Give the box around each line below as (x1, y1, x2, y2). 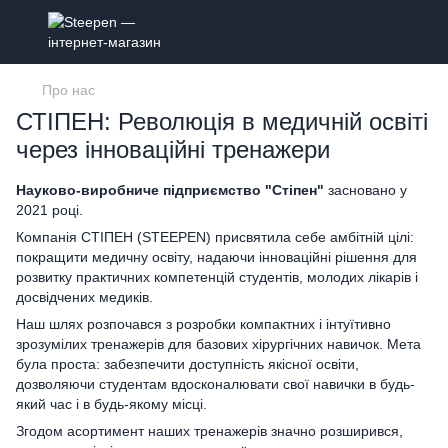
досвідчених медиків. (16, 289, 153, 305)
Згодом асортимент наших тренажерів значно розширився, (16, 423, 403, 439)
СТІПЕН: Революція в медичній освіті (16, 108, 428, 135)
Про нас (42, 82, 95, 98)
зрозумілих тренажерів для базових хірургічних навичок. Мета (16, 336, 421, 352)
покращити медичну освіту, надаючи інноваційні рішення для (16, 249, 417, 265)
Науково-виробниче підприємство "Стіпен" (16, 182, 324, 198)
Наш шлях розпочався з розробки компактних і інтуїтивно (16, 316, 391, 332)
